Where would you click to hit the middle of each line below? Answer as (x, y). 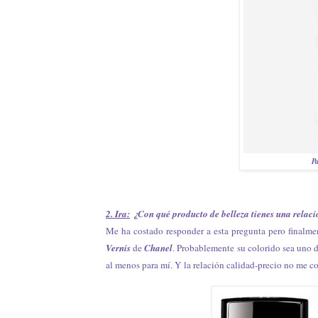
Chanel (159, 247)
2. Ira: (118, 213)
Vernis (120, 247)
